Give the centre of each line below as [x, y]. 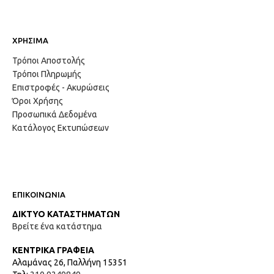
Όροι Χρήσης [38, 101]
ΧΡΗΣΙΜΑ [30, 41]
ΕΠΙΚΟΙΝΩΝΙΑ [39, 195]
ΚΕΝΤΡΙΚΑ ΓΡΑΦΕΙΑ [53, 250]
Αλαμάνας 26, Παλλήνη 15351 [70, 262]
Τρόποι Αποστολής [49, 61]
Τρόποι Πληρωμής [47, 74]
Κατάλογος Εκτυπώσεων [61, 128]
